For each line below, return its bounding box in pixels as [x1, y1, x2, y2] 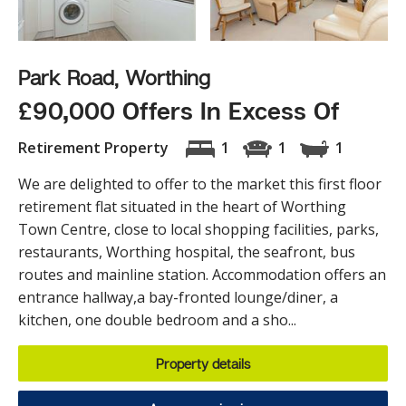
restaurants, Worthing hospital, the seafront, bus [18, 242, 355, 263]
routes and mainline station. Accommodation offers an [18, 265, 386, 285]
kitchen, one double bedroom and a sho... [18, 310, 296, 331]
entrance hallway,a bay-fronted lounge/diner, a [18, 287, 338, 308]
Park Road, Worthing [18, 64, 210, 91]
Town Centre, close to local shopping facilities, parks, [18, 219, 379, 240]
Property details [156, 355, 250, 372]
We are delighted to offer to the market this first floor [18, 174, 382, 195]
